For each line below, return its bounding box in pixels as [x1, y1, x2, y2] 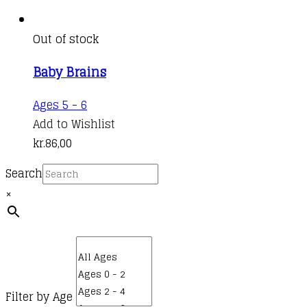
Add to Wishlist [33, 114, 115, 134]
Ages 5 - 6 [33, 95, 87, 114]
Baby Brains [33, 60, 106, 83]
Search [5, 163, 42, 183]
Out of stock [33, 29, 99, 49]
